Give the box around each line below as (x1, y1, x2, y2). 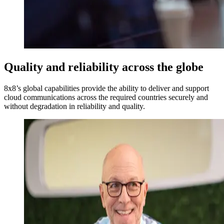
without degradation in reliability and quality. (4, 102, 145, 110)
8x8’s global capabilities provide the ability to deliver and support (4, 84, 209, 92)
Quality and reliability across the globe (4, 60, 203, 74)
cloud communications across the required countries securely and (4, 93, 208, 101)
